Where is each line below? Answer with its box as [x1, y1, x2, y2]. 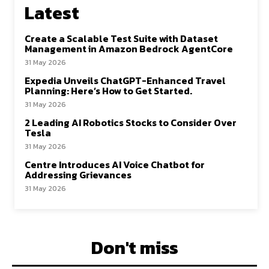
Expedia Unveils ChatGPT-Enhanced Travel [25, 73, 226, 88]
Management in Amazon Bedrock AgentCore [25, 41, 233, 56]
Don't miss [91, 234, 178, 262]
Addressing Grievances [25, 168, 131, 183]
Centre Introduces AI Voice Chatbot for [25, 157, 205, 172]
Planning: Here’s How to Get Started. [25, 83, 192, 98]
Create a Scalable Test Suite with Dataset [25, 31, 218, 46]
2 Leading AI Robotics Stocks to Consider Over [25, 115, 237, 130]
